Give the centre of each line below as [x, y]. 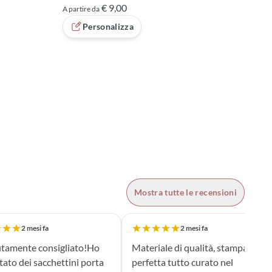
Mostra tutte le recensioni [185, 192]
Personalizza [108, 27]
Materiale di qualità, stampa [189, 248]
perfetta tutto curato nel [182, 262]
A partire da [81, 9]
